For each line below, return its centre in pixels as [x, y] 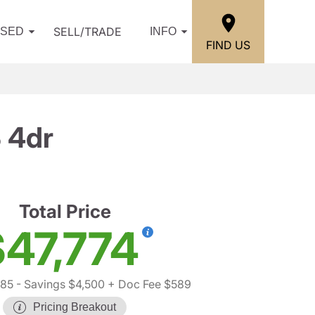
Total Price [65, 211]
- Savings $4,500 [59, 284]
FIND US [228, 45]
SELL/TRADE [88, 32]
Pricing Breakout [75, 307]
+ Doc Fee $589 [148, 284]
